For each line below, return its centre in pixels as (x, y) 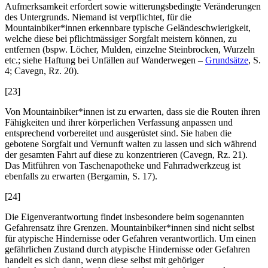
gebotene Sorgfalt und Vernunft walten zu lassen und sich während (131, 144)
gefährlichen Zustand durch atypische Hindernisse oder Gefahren (127, 249)
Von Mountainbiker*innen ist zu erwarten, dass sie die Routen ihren (133, 112)
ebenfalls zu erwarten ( (48, 176)
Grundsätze (227, 60)
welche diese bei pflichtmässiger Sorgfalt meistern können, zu (121, 39)
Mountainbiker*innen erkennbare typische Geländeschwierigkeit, (128, 28)
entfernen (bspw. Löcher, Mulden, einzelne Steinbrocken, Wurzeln (130, 50)
